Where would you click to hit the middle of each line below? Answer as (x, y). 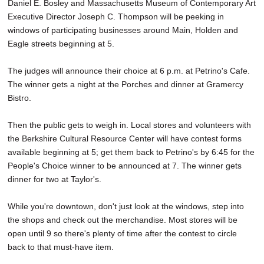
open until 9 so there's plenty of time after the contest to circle (122, 234)
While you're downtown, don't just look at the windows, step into (126, 207)
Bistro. (19, 98)
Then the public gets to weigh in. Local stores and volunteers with (129, 125)
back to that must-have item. (61, 247)
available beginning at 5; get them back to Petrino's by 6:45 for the (131, 152)
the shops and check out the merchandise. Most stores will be (123, 220)
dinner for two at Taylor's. (55, 179)
